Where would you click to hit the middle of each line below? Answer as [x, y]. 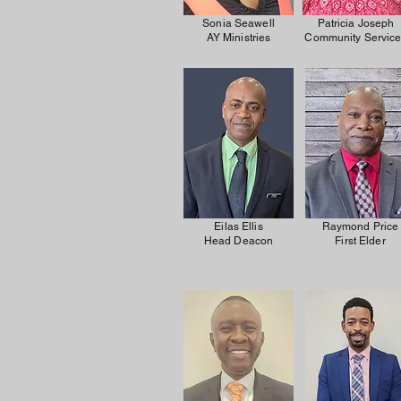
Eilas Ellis [239, 226]
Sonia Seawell [239, 23]
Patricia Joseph [356, 23]
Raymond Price [360, 226]
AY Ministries [239, 38]
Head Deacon [239, 241]
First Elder [360, 241]
